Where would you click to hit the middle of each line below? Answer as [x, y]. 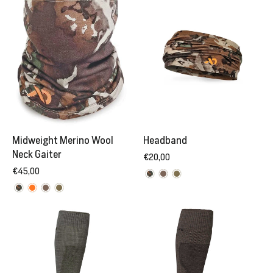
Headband [165, 140]
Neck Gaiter [37, 154]
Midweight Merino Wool [63, 140]
